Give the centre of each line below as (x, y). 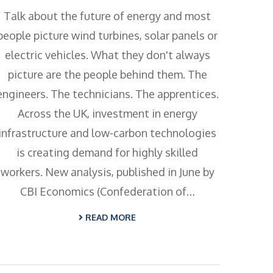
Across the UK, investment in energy (107, 114)
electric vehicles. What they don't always (107, 55)
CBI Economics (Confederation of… (107, 192)
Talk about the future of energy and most (107, 16)
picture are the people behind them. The (107, 75)
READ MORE (109, 218)
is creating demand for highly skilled (107, 153)
